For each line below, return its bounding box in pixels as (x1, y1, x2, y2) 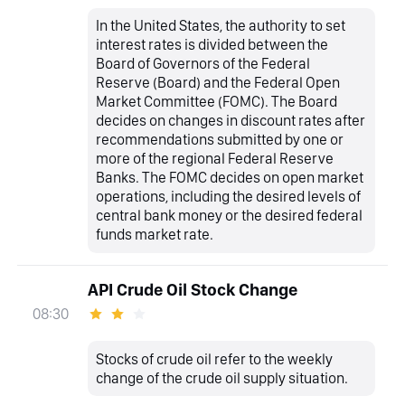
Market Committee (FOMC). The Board (96, 92, 338, 111)
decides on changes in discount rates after (96, 111, 366, 130)
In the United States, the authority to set (96, 16, 346, 35)
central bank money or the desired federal (96, 206, 363, 225)
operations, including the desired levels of (96, 187, 362, 206)
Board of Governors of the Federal (96, 54, 311, 73)
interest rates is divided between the (96, 35, 329, 54)
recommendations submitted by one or (96, 130, 344, 149)
